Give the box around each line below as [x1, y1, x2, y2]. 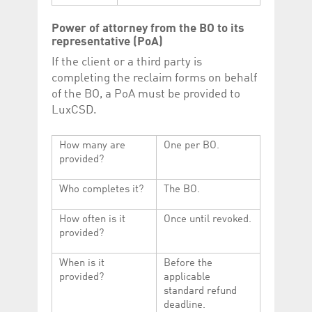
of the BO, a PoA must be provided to [52, 88, 240, 101]
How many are [59, 141, 125, 152]
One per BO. [164, 141, 219, 152]
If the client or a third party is [52, 56, 202, 69]
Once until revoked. [164, 214, 251, 226]
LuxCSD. [52, 104, 102, 117]
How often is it [59, 214, 125, 226]
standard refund [164, 286, 237, 297]
